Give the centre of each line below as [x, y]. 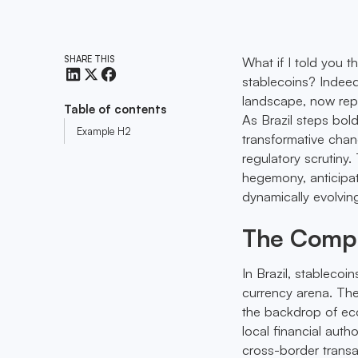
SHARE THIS [92, 59]
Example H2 [104, 131]
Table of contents [115, 109]
